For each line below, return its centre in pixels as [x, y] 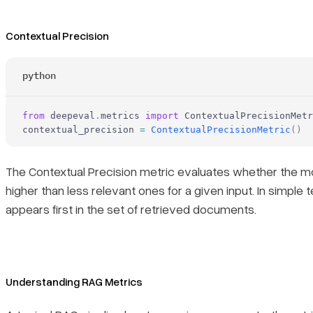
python [39, 75]
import [162, 115]
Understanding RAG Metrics [74, 282]
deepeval [70, 115]
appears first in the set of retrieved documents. [131, 209]
